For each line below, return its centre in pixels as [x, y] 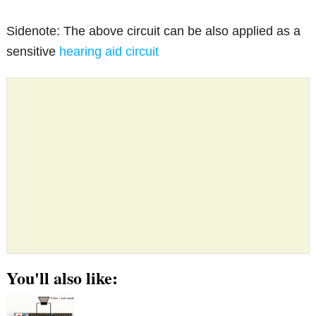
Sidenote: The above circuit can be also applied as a [154, 31]
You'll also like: [62, 277]
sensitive [33, 51]
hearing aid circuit [109, 51]
